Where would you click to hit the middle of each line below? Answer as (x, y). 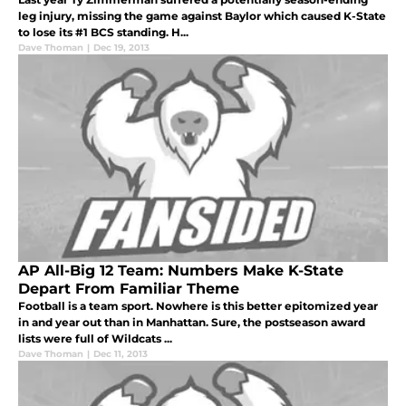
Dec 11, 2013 (121, 353)
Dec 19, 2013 (121, 47)
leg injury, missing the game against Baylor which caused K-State (202, 15)
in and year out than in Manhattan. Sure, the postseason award (192, 322)
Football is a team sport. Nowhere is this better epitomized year (198, 305)
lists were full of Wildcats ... (95, 338)
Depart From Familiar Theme (129, 288)
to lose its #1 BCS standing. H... (103, 32)
